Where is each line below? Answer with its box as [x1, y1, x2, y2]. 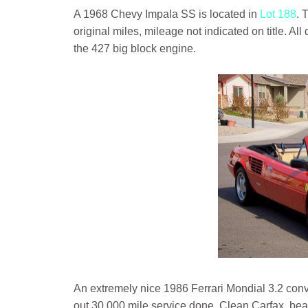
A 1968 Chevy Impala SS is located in [74, 8, 260, 20]
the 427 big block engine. [74, 43, 196, 54]
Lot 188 [260, 8, 296, 20]
